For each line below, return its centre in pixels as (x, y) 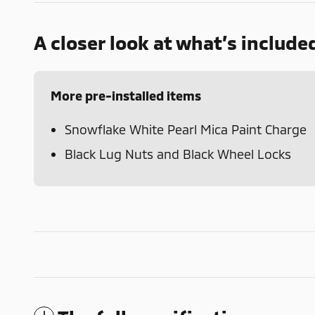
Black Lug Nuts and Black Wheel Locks (178, 154)
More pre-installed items (126, 96)
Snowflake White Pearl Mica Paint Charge (186, 130)
